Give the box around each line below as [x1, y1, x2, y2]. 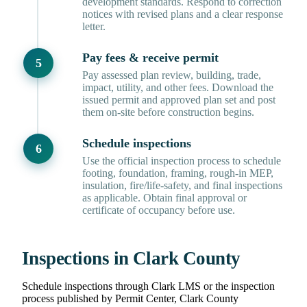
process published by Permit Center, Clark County [22, 293, 238, 305]
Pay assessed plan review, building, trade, [82, 69, 261, 82]
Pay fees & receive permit [82, 51, 219, 65]
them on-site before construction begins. [82, 106, 254, 119]
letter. [82, 21, 106, 33]
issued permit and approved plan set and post [82, 94, 275, 106]
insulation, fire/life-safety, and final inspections [82, 180, 282, 192]
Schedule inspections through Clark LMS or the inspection [22, 280, 275, 293]
